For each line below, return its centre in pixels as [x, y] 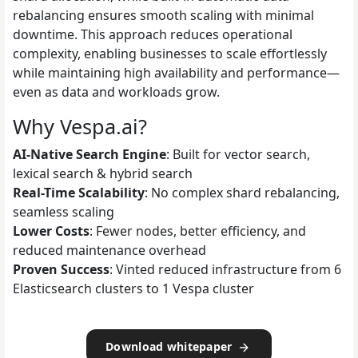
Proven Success [61, 269]
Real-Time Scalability [79, 192]
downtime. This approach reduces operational [153, 34]
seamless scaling [64, 211]
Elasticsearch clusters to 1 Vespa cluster [133, 288]
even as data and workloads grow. [116, 91]
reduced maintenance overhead [109, 250]
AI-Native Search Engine [89, 154]
